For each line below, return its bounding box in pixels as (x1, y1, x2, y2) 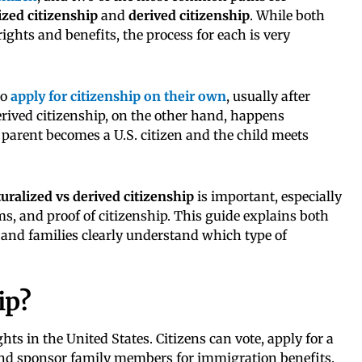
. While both (250, 6, 325, 23)
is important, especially (194, 187, 342, 204)
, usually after (226, 87, 310, 104)
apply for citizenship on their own (11, 87, 226, 104)
